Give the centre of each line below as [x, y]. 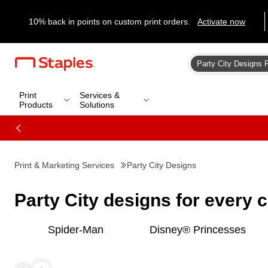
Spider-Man [75, 230]
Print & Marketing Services [64, 165]
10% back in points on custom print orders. [111, 22]
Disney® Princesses [197, 230]
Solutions [97, 104]
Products [36, 104]
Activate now [221, 22]
